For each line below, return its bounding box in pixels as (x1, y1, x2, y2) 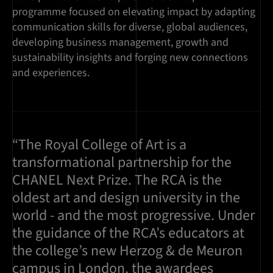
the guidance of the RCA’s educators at (12, 222, 244, 244)
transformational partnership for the (12, 152, 232, 174)
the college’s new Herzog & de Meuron (12, 240, 243, 262)
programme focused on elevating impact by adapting (12, 4, 255, 20)
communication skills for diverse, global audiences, (12, 19, 247, 35)
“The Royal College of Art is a (12, 134, 186, 156)
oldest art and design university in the (12, 187, 240, 209)
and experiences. (12, 65, 90, 81)
